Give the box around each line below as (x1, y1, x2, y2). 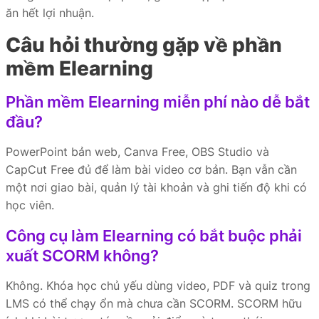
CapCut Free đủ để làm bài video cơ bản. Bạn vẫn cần (6, 162, 297, 177)
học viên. (6, 198, 54, 212)
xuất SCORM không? (6, 246, 159, 265)
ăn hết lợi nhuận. (6, 6, 94, 20)
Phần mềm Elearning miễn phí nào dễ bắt (6, 93, 310, 111)
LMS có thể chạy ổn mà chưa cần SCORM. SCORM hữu (6, 296, 302, 310)
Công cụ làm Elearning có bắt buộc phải (6, 226, 302, 245)
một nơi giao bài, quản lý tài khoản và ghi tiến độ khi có (6, 180, 307, 194)
